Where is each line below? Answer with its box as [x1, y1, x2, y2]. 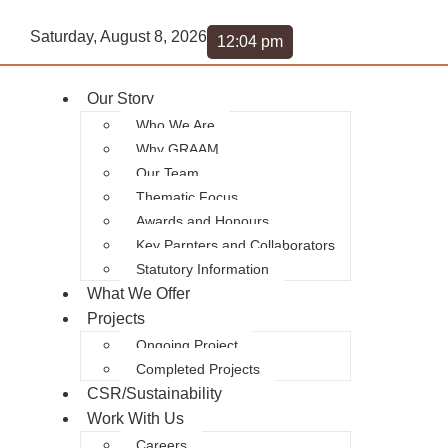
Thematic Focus [136, 189, 238, 205]
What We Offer [87, 285, 190, 302]
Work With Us [87, 410, 184, 427]
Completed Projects [136, 361, 260, 377]
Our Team [136, 165, 199, 181]
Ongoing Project [136, 337, 238, 353]
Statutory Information [136, 261, 269, 277]
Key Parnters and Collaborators [136, 237, 335, 253]
